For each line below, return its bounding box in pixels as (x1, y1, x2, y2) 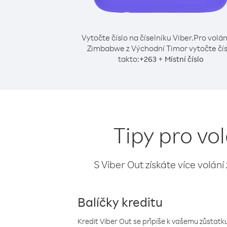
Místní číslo (164, 54, 204, 64)
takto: (118, 54, 139, 64)
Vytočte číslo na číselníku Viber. (81, 32, 194, 43)
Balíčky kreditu (78, 194, 163, 210)
